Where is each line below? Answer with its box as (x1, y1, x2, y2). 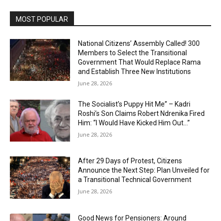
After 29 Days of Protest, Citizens (78, 157, 183, 165)
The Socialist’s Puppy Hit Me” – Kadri (78, 100, 191, 108)
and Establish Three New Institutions (78, 67, 191, 75)
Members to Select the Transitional (78, 48, 187, 57)
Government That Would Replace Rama (78, 58, 201, 66)
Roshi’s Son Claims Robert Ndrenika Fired (78, 109, 205, 117)
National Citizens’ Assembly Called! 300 (78, 39, 200, 47)
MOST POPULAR (16, 15, 68, 23)
